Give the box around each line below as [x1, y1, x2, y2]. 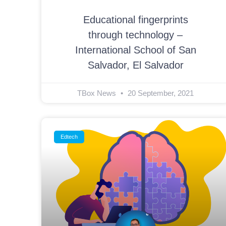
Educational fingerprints [83, 14, 188, 26]
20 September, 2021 [126, 89, 194, 98]
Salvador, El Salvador [87, 60, 184, 71]
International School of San [75, 44, 196, 56]
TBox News [77, 89, 119, 98]
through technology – [88, 29, 183, 41]
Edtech [61, 134, 78, 140]
